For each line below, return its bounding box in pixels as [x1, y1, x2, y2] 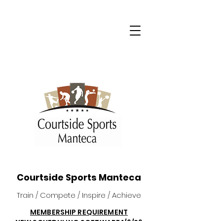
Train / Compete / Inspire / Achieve [17, 190, 141, 200]
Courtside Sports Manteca [17, 171, 141, 184]
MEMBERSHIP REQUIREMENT [30, 207, 128, 217]
